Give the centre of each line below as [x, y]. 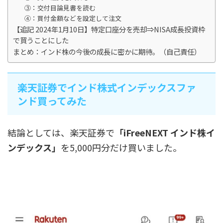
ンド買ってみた [52, 101]
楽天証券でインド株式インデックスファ [107, 87]
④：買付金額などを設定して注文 [73, 18]
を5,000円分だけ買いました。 [121, 147]
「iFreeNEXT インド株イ [165, 132]
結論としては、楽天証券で [61, 132]
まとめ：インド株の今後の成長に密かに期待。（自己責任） [107, 51]
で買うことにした [41, 40]
